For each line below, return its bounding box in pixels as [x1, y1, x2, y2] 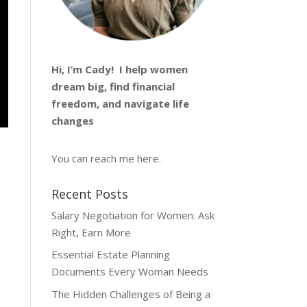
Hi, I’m [51, 62, 85, 76]
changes [51, 113, 97, 127]
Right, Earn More [51, 225, 131, 239]
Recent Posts [51, 185, 128, 202]
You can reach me [51, 151, 137, 165]
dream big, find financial [51, 79, 175, 93]
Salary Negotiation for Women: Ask [51, 208, 214, 222]
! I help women [110, 62, 188, 76]
